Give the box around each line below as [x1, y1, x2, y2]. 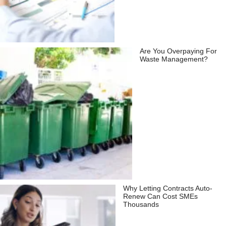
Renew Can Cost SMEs [123, 193, 198, 201]
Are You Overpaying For [140, 47, 217, 55]
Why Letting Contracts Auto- [123, 185, 212, 193]
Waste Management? [140, 55, 208, 64]
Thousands [123, 201, 159, 209]
